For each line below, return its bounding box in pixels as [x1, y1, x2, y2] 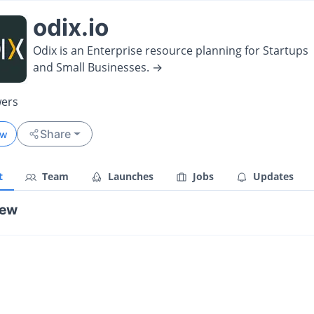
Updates [250, 170, 294, 183]
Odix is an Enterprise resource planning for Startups [33, 42, 308, 58]
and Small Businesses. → [33, 59, 163, 75]
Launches [105, 170, 153, 183]
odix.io [33, 13, 109, 41]
